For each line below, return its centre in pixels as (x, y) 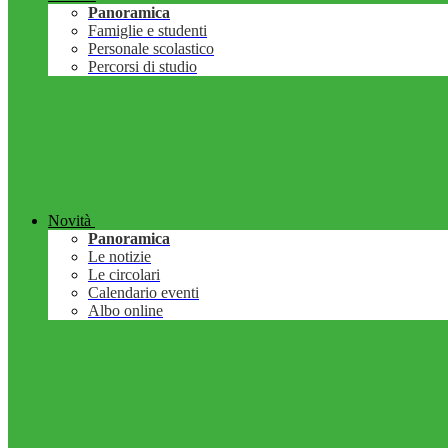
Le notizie (119, 257)
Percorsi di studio (142, 67)
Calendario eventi (143, 293)
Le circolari (124, 275)
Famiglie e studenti (147, 31)
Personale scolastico (151, 49)
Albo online (125, 311)
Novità (69, 221)
